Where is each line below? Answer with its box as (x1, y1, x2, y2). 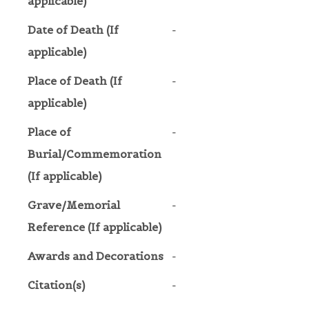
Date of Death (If (28, 23, 119, 37)
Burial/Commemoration (28, 147, 161, 161)
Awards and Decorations (28, 249, 163, 263)
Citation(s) (28, 278, 85, 292)
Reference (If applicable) (28, 220, 161, 235)
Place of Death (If (28, 74, 122, 88)
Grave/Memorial (28, 198, 120, 212)
